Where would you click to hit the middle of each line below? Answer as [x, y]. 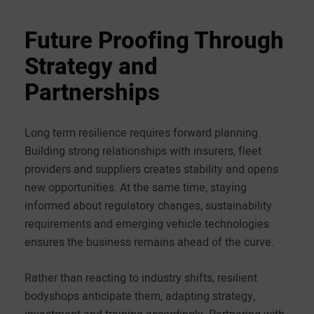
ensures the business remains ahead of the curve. [149, 241]
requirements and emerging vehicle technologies [147, 223]
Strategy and [91, 66]
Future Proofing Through [154, 40]
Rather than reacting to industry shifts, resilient [141, 277]
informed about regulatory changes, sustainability [148, 205]
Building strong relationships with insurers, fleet [143, 150]
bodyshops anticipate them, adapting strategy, [140, 295]
